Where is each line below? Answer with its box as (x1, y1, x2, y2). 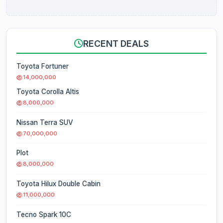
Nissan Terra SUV (16, 118, 73, 126)
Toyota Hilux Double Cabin (16, 180, 101, 188)
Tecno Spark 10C (16, 210, 71, 219)
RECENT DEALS (83, 38, 149, 49)
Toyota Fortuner (16, 62, 69, 71)
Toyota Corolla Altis (16, 87, 81, 96)
